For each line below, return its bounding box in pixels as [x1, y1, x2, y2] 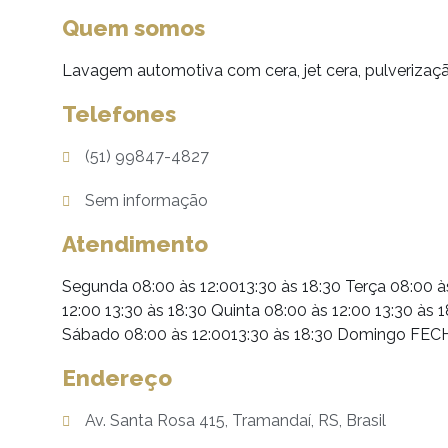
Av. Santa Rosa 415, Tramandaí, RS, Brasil [84, 411, 386, 430]
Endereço [62, 365, 172, 391]
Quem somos [62, 15, 205, 41]
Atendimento [62, 231, 208, 257]
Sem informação [84, 191, 208, 210]
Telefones [62, 101, 176, 127]
